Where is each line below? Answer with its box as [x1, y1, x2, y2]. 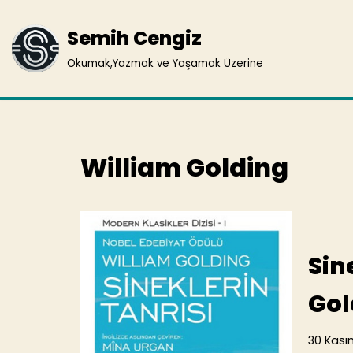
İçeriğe [12, 34, 54, 52]
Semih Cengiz [67, 25, 202, 51]
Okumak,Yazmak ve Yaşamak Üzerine [67, 56, 263, 71]
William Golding [80, 150, 288, 185]
